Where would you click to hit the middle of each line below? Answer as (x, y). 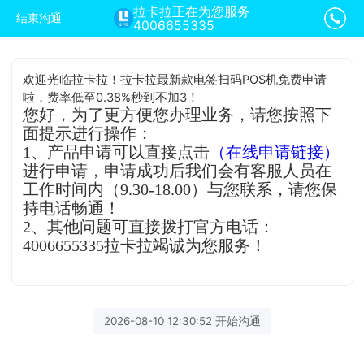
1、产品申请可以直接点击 (117, 152)
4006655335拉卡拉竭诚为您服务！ (145, 245)
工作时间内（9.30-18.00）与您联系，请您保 (180, 189)
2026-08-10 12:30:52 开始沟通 (182, 321)
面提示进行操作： (88, 133)
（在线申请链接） (275, 152)
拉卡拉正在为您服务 (192, 12)
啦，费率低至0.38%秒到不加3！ (111, 97)
